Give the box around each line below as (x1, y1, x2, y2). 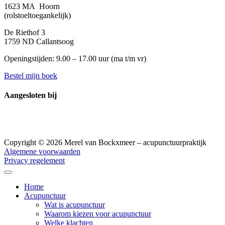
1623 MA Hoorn (4, 2, 60, 11)
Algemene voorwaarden (4, 147, 80, 156)
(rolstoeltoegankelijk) (4, 11, 71, 20)
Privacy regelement (4, 156, 65, 165)
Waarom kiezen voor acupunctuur (44, 209, 151, 218)
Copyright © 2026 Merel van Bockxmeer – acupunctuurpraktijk (4, 138, 206, 147)
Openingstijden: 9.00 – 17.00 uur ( (4, 54, 114, 63)
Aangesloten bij (4, 91, 57, 100)
